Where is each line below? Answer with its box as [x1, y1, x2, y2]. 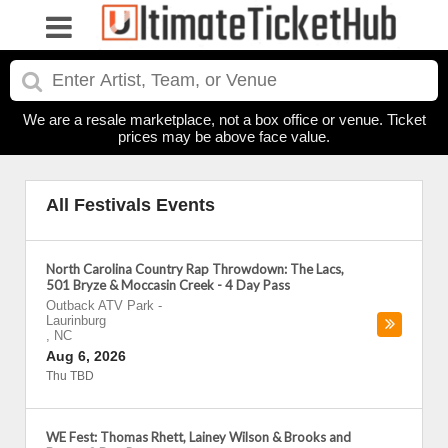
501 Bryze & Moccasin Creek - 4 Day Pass [46, 277, 290, 293]
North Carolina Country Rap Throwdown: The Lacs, [46, 261, 344, 277]
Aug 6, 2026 [46, 348, 126, 364]
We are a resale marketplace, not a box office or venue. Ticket [22, 111, 426, 128]
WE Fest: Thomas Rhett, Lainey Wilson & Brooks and [46, 429, 351, 445]
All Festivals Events [46, 195, 215, 215]
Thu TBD [46, 369, 94, 383]
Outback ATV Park [46, 298, 154, 313]
